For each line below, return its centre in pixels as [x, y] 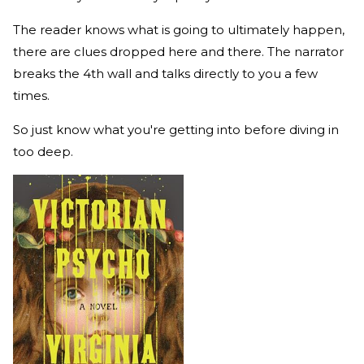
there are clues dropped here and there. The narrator [178, 51]
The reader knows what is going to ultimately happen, [179, 29]
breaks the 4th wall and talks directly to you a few [165, 73]
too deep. [45, 151]
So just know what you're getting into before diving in [176, 129]
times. [33, 95]
